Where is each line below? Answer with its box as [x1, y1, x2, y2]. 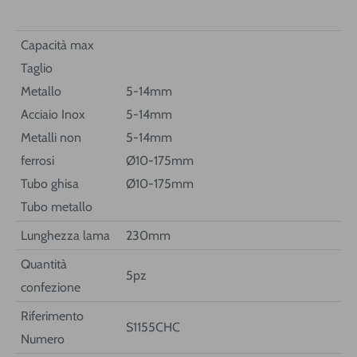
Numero [21, 331, 65, 347]
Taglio [21, 60, 53, 76]
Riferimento [21, 308, 84, 324]
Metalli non [21, 129, 81, 145]
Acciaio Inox [21, 106, 85, 122]
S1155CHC [126, 319, 180, 335]
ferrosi [21, 152, 54, 168]
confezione [21, 279, 80, 295]
